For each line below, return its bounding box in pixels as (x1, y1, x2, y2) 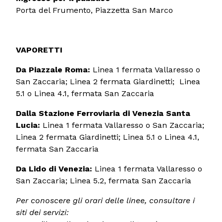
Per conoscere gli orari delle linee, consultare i (16, 195, 195, 205)
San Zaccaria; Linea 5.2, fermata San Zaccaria (16, 175, 191, 185)
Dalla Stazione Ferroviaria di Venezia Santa (16, 108, 190, 118)
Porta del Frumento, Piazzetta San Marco (16, 5, 173, 15)
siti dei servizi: (16, 207, 69, 217)
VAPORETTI (16, 45, 62, 55)
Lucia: (16, 120, 43, 130)
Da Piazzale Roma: (16, 64, 93, 74)
